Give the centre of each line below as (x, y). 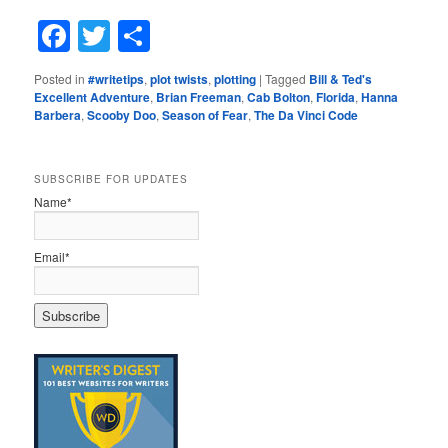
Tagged (286, 79)
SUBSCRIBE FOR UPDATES (111, 179)
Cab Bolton (279, 97)
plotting (235, 79)
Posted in (60, 79)
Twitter (157, 36)
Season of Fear (205, 115)
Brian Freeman (199, 97)
